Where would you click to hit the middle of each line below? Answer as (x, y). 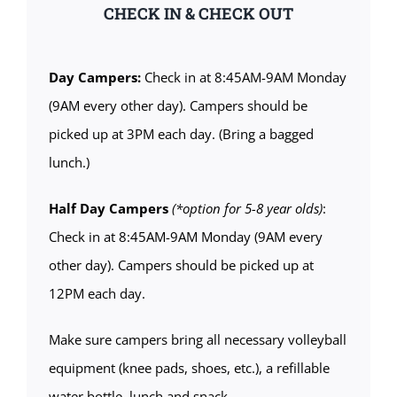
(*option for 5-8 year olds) (247, 208)
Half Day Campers (108, 208)
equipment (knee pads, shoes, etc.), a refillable (189, 367)
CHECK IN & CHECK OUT (198, 14)
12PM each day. (97, 293)
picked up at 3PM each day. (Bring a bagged (181, 133)
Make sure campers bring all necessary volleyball (197, 339)
